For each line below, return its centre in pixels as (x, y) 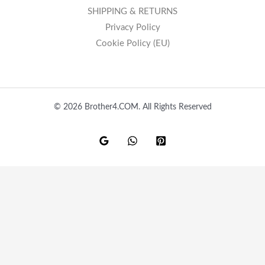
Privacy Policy (132, 28)
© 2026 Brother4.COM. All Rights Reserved (132, 107)
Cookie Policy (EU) (132, 44)
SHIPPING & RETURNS (132, 12)
